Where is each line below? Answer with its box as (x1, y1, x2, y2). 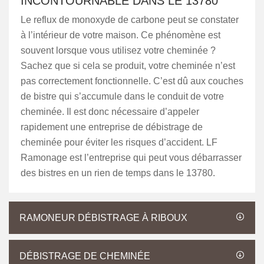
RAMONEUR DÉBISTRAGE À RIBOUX (19, 213, 187, 223)
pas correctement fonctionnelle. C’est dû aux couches (21, 76, 243, 86)
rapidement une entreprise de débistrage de (21, 122, 203, 132)
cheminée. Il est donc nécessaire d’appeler (21, 107, 199, 117)
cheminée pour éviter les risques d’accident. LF (21, 137, 217, 147)
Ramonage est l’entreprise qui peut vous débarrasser (21, 153, 242, 163)
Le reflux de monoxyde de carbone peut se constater (21, 15, 239, 25)
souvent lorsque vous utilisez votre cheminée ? (21, 45, 216, 55)
